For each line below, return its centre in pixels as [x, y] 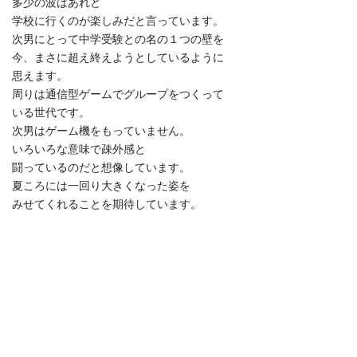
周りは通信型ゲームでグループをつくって [118, 94]
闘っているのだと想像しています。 [101, 168]
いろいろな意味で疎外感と [79, 149]
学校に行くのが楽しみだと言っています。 [118, 21]
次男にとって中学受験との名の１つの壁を [118, 39]
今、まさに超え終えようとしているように [118, 58]
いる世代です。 [51, 113]
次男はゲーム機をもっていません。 [101, 131]
